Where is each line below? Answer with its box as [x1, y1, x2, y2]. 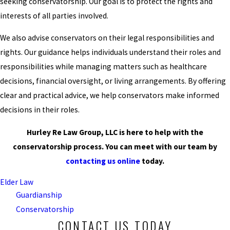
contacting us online [66, 156, 140, 166]
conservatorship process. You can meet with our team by [13, 141, 217, 151]
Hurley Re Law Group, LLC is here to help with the [27, 127, 203, 137]
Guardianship [16, 190, 63, 200]
